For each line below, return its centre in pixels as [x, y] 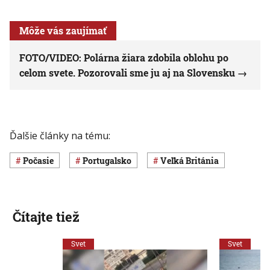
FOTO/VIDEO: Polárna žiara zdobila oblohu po [124, 58]
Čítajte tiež [46, 217]
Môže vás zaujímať [63, 31]
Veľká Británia [193, 160]
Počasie [41, 160]
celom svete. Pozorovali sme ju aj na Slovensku [127, 73]
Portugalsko [110, 160]
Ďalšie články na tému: [60, 136]
